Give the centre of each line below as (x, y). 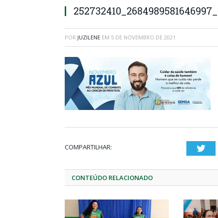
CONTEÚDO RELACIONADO (112, 178)
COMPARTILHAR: (88, 147)
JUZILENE (89, 37)
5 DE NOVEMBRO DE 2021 (143, 37)
